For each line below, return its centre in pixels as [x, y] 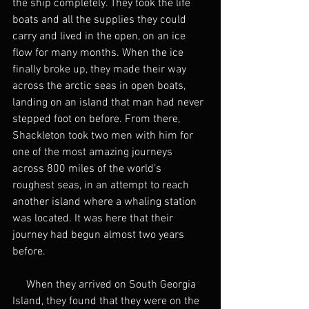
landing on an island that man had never [109, 103]
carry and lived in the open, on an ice [100, 37]
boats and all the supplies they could [101, 20]
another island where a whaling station [106, 202]
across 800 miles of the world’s [88, 169]
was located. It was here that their [94, 219]
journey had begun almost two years [100, 236]
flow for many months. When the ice [99, 53]
